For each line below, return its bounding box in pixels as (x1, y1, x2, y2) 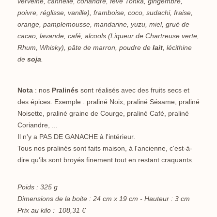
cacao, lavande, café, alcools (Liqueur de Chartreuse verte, (17, 32, 199, 40)
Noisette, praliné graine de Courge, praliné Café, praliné (17, 109, 189, 118)
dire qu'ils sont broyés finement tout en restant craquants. (17, 156, 194, 164)
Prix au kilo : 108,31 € (17, 206, 86, 215)
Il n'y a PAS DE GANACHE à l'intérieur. (17, 133, 137, 141)
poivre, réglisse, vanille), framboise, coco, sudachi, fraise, (17, 9, 193, 17)
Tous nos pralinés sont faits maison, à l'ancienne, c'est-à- (17, 144, 192, 153)
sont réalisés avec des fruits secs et (78, 86, 189, 94)
